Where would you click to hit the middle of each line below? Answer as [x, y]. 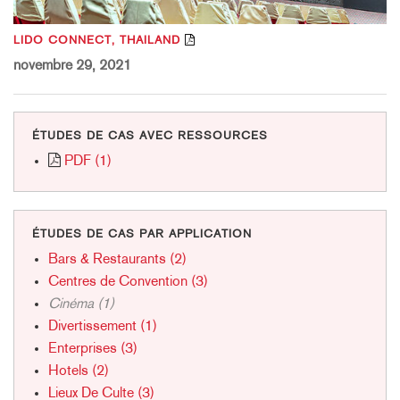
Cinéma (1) [81, 304]
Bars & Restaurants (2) [117, 259]
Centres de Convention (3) [128, 282]
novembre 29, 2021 [72, 66]
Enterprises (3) [92, 349]
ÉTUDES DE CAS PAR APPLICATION [142, 234]
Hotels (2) [78, 371]
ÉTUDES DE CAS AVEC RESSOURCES [150, 136]
